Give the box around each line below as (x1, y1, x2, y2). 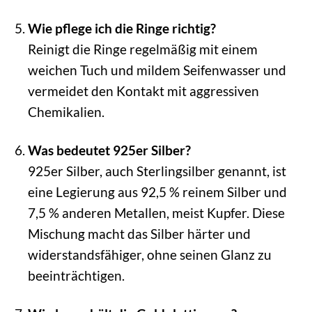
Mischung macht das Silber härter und (27, 225, 251, 242)
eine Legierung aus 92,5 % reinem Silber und (27, 183, 287, 200)
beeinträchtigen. (27, 267, 125, 283)
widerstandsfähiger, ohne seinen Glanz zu (27, 246, 272, 263)
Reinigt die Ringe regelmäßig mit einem (27, 40, 258, 57)
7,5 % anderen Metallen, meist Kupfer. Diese (27, 204, 285, 221)
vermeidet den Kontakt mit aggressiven (27, 82, 259, 99)
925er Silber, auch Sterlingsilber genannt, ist (27, 162, 286, 179)
